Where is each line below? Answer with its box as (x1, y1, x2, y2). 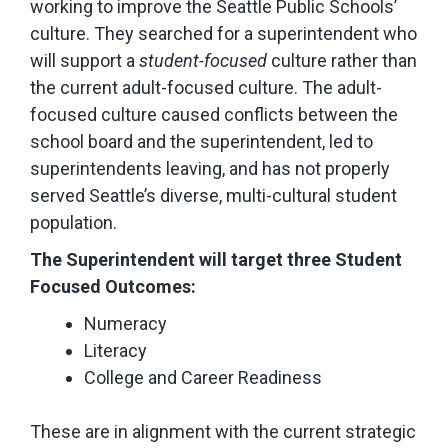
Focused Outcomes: (30, 275, 196, 297)
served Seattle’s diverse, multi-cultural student (30, 184, 397, 206)
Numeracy (84, 312, 167, 334)
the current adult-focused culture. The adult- (30, 76, 382, 98)
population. (30, 211, 117, 233)
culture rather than (267, 49, 417, 71)
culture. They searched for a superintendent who (30, 22, 417, 44)
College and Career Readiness (84, 366, 322, 388)
